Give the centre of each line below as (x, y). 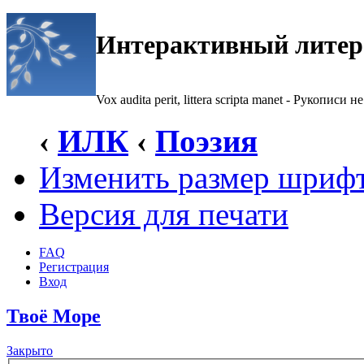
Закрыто (30, 350)
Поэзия (206, 141)
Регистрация (74, 267)
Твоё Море (54, 316)
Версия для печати (164, 214)
